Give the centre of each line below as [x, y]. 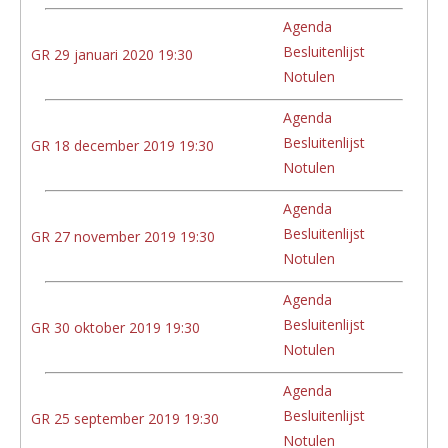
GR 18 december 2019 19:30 [122, 145]
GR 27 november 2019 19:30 [123, 236]
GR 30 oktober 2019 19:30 [115, 327]
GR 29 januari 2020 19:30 [112, 54]
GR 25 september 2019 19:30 [125, 418]
